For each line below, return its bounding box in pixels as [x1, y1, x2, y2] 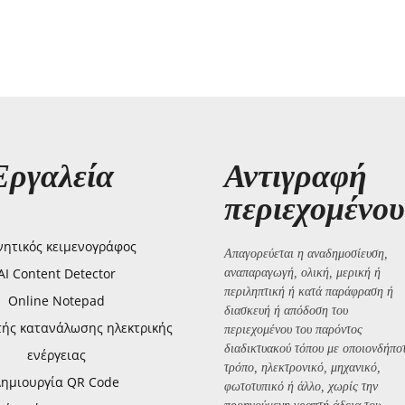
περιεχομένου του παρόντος [224, 322, 363, 336]
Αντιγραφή [224, 157, 367, 194]
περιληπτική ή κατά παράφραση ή [224, 284, 393, 298]
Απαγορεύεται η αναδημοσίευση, [224, 246, 388, 260]
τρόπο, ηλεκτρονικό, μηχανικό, [224, 360, 381, 374]
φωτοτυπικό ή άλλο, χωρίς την [224, 379, 378, 393]
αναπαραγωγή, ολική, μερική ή [224, 265, 381, 279]
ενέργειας [26, 345, 86, 363]
